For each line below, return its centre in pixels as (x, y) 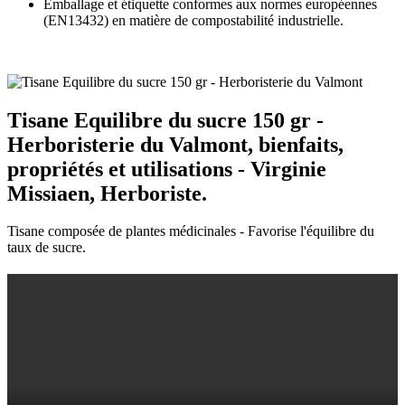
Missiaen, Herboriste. (107, 193)
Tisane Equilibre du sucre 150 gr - (165, 120)
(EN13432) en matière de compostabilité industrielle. (193, 20)
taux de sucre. (47, 248)
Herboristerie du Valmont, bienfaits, (175, 144)
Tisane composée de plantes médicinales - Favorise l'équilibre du (191, 231)
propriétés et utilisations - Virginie (167, 169)
